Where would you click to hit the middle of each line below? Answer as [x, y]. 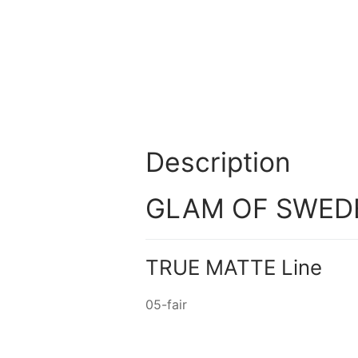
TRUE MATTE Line [233, 268]
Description [218, 162]
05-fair [166, 305]
